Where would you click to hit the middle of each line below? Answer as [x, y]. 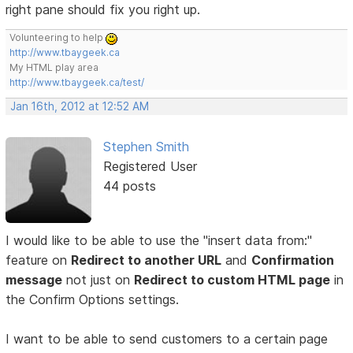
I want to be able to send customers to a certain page [167, 338]
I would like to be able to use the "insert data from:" [159, 240]
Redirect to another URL [147, 260]
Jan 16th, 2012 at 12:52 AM [80, 107]
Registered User [150, 167]
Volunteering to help [58, 38]
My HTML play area [54, 68]
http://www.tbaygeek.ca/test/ [77, 83]
